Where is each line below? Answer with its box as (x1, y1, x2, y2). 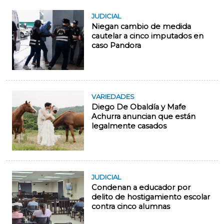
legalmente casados (91, 121, 166, 131)
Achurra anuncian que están (91, 112, 195, 121)
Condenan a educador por (91, 183, 190, 192)
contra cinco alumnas (91, 202, 170, 211)
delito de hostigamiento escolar (91, 192, 210, 202)
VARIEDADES (91, 92, 134, 101)
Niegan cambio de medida (91, 22, 191, 31)
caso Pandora (91, 41, 141, 50)
